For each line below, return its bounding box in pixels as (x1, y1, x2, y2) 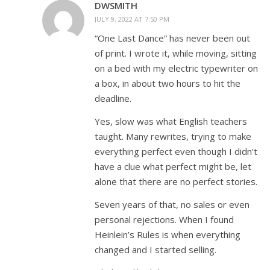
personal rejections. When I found (95, 213, 234, 226)
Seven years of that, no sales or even (95, 198, 250, 211)
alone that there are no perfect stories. (95, 175, 257, 188)
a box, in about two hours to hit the (95, 77, 240, 90)
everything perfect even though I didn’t (95, 145, 257, 158)
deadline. (95, 92, 131, 105)
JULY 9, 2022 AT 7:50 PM (95, 14, 169, 24)
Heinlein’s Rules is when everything (95, 228, 240, 241)
